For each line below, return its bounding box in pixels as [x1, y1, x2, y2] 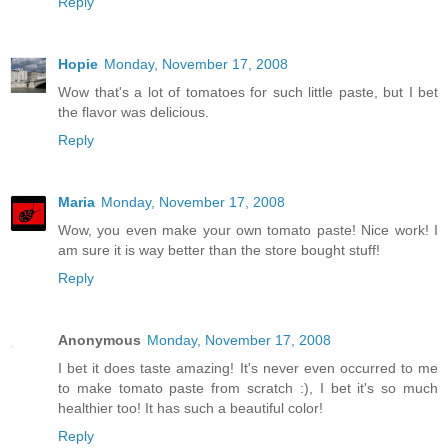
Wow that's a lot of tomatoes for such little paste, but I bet [58, 84, 438, 101]
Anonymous [58, 332, 141, 349]
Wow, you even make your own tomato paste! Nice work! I [58, 222, 438, 239]
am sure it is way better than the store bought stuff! [58, 242, 380, 259]
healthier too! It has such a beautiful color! [58, 400, 323, 417]
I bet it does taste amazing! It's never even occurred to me [58, 360, 438, 377]
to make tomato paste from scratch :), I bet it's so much [58, 380, 438, 397]
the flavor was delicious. [58, 104, 209, 121]
